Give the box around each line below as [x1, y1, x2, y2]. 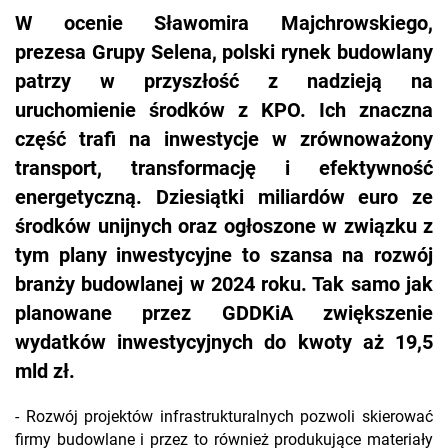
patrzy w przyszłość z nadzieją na [15, 70, 433, 93]
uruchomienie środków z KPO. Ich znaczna [15, 99, 433, 122]
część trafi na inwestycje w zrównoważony [15, 128, 433, 151]
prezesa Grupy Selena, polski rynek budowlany [15, 41, 433, 64]
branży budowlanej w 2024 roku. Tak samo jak [15, 273, 433, 296]
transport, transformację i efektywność [15, 157, 433, 180]
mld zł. [15, 360, 75, 383]
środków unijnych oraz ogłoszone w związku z [15, 215, 433, 238]
